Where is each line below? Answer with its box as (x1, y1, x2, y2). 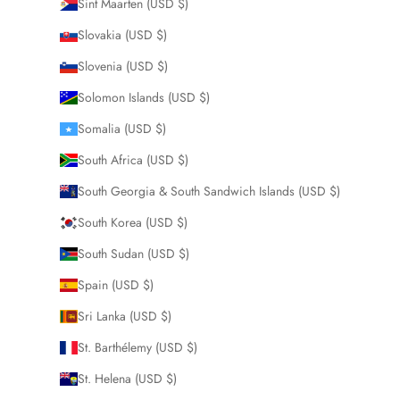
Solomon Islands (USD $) (78, 87, 210, 106)
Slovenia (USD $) (78, 56, 168, 75)
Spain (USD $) (78, 275, 154, 294)
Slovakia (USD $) (78, 25, 167, 44)
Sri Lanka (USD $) (78, 306, 171, 325)
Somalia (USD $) (78, 119, 166, 137)
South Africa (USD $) (78, 150, 188, 169)
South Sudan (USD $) (78, 244, 189, 262)
